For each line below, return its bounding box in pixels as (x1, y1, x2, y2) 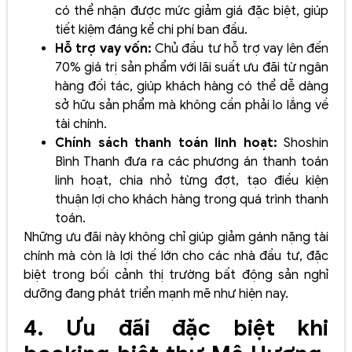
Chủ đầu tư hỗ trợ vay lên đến (151, 41, 329, 57)
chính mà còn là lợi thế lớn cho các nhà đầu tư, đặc (24, 248, 328, 265)
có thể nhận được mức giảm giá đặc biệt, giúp (55, 3, 328, 20)
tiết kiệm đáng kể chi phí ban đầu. (55, 22, 247, 38)
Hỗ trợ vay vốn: (55, 41, 152, 57)
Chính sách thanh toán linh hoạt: (55, 135, 277, 152)
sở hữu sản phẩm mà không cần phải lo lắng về (55, 97, 328, 114)
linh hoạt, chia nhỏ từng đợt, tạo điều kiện (55, 173, 328, 189)
